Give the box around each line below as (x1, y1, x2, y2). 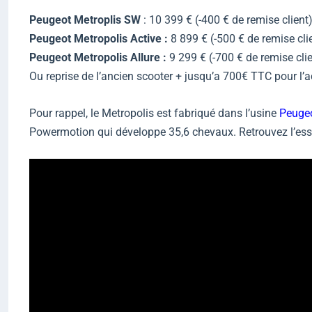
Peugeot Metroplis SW (29, 13, 141, 27)
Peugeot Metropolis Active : (29, 32, 168, 46)
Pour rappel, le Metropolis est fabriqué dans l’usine (29, 106, 279, 120)
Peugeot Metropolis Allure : (29, 51, 166, 65)
